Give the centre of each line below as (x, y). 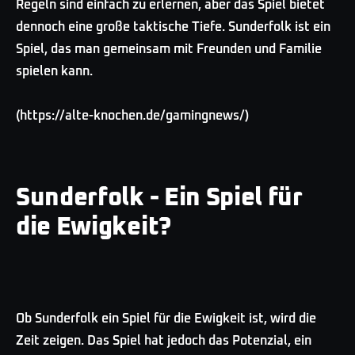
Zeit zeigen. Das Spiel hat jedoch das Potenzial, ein (164, 340)
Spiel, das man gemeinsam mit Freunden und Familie (169, 49)
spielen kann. (54, 71)
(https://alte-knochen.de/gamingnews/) (132, 115)
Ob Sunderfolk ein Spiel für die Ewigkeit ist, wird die (166, 318)
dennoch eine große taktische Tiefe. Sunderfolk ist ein (173, 27)
